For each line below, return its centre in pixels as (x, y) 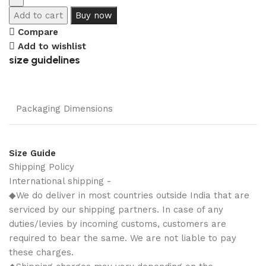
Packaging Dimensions (64, 109)
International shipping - (60, 181)
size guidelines (45, 60)
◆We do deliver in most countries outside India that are (129, 195)
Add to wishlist (52, 46)
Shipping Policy (42, 167)
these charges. (41, 252)
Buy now (94, 15)
